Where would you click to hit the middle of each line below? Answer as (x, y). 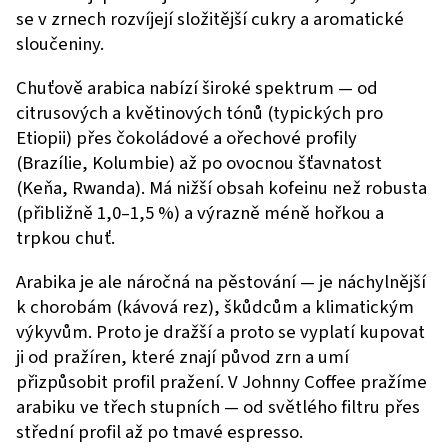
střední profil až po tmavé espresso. (159, 432)
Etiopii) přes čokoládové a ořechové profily (186, 138)
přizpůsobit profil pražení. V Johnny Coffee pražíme (221, 382)
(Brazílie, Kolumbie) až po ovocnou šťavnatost (199, 163)
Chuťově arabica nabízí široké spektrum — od (197, 88)
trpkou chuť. (65, 238)
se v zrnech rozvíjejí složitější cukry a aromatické (210, 19)
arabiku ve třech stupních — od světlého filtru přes (218, 407)
